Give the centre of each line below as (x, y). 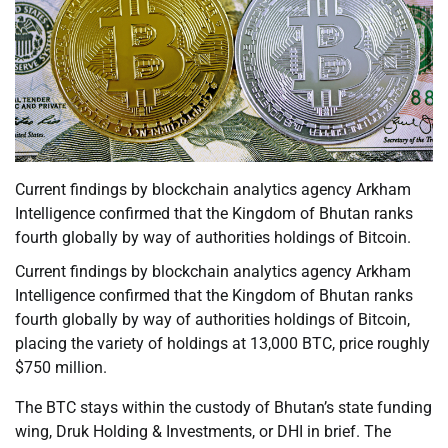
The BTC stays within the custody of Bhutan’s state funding (223, 408)
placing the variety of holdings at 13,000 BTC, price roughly (222, 344)
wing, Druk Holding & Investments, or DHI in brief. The (203, 432)
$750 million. (61, 368)
